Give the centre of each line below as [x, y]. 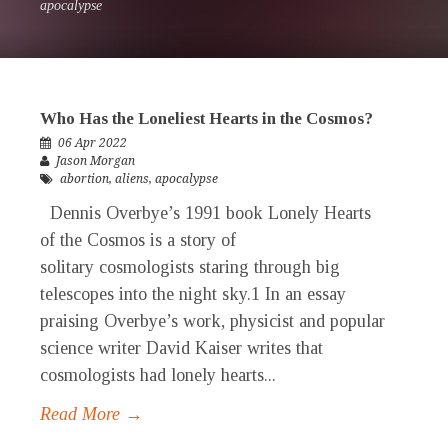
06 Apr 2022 [92, 143]
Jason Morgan [95, 161]
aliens [132, 179]
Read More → [91, 414]
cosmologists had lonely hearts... [158, 375]
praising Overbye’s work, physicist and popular [212, 321]
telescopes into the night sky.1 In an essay [193, 294]
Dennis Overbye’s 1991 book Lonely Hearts [205, 213]
